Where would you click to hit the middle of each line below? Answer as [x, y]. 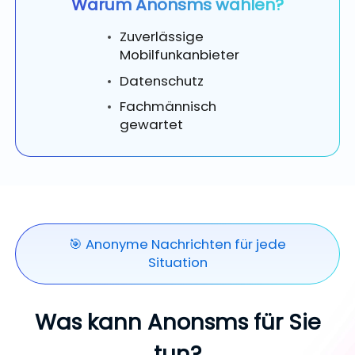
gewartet [151, 125]
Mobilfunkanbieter [179, 55]
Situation [177, 263]
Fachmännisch [168, 107]
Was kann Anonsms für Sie [177, 323]
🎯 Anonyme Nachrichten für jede [177, 244]
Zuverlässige [161, 37]
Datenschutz [161, 80]
